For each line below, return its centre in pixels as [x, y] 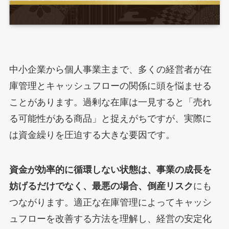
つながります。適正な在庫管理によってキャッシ [110, 203]
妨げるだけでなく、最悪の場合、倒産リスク [101, 186]
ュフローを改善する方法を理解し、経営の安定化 [110, 219]
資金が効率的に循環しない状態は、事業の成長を [110, 170]
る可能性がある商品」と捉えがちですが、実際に [110, 119]
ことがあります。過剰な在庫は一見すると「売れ [110, 102]
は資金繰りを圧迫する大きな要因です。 [92, 135]
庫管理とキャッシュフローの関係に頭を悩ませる [110, 86]
